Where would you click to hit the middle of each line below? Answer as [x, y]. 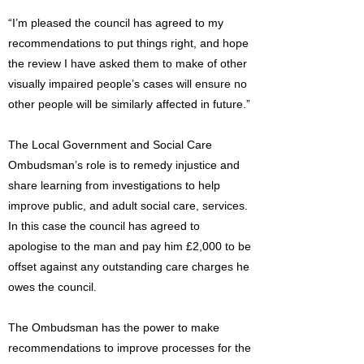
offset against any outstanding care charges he [129, 266]
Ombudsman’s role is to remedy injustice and [124, 165]
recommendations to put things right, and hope [128, 43]
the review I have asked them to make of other [128, 63]
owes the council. [52, 287]
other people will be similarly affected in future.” [129, 104]
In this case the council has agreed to [104, 226]
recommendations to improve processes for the [130, 348]
